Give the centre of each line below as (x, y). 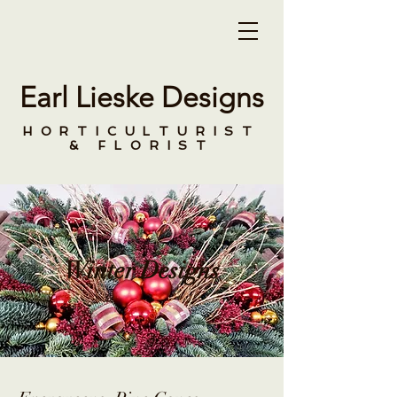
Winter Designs (142, 271)
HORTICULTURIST (142, 131)
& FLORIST (142, 145)
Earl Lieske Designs (142, 97)
